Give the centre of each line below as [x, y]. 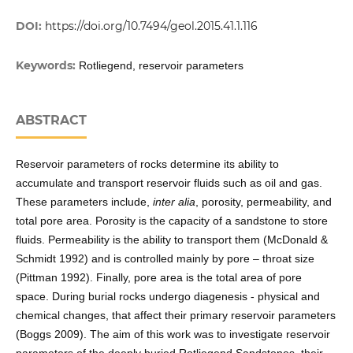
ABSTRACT [51, 121]
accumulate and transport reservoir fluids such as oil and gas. [169, 183]
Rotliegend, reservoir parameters [161, 66]
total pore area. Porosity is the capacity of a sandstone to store [171, 221]
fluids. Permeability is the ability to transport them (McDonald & [171, 240]
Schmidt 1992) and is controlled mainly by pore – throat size [165, 259]
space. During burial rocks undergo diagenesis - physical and [167, 297]
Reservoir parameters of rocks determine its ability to [147, 164]
